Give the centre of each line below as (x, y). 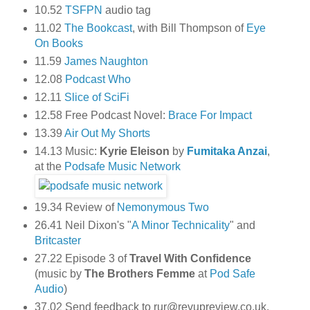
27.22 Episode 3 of (82, 259)
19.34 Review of (75, 208)
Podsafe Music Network (122, 166)
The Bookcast (98, 28)
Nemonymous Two (163, 208)
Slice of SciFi (97, 97)
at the (49, 166)
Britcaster (57, 241)
